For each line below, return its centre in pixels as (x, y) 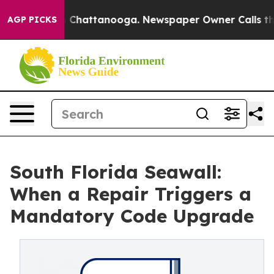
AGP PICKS (32, 20)
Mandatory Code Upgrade (132, 216)
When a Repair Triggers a (131, 194)
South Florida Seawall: (116, 172)
